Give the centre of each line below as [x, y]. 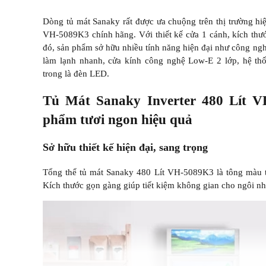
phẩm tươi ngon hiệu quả [118, 119]
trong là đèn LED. [76, 74]
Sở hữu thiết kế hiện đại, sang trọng [125, 148]
